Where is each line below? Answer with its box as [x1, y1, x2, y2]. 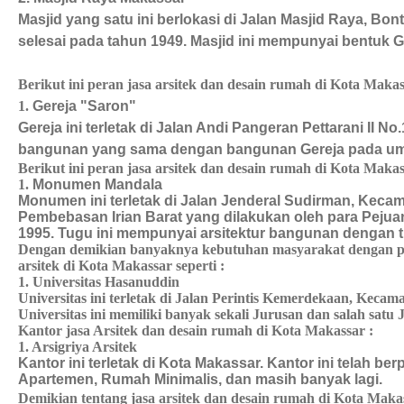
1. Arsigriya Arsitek [18, 339, 137, 354]
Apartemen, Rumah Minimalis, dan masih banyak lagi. [18, 372, 382, 387]
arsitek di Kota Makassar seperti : [18, 258, 225, 273]
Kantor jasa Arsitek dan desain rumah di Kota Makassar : [18, 323, 373, 338]
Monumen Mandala [32, 177, 162, 192]
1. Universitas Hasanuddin [18, 274, 179, 289]
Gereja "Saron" [32, 98, 136, 114]
